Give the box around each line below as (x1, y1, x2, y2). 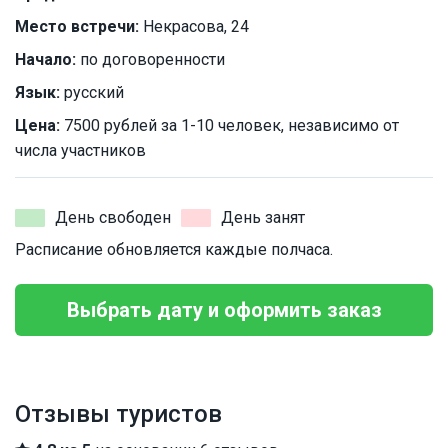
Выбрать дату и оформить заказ (66, 298, 382, 323)
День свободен (55, 208, 171, 228)
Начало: (15, 50, 76, 70)
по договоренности (76, 50, 225, 70)
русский (60, 83, 124, 103)
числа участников (15, 141, 146, 161)
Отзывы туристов (15, 400, 222, 429)
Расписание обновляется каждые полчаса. (15, 240, 333, 260)
